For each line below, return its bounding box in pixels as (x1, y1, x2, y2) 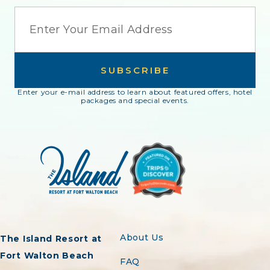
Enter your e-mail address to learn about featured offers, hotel (17, 87, 253, 96)
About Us (120, 232, 164, 243)
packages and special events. (81, 96, 189, 105)
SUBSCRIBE (100, 64, 170, 76)
